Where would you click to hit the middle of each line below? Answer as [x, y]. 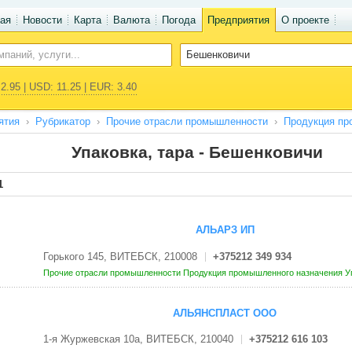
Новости [42, 20]
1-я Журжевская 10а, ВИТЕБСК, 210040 [138, 339]
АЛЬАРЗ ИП [225, 230]
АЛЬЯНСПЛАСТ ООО [225, 313]
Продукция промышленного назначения [264, 272]
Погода [178, 20]
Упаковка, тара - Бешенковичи [197, 152]
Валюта [131, 20]
